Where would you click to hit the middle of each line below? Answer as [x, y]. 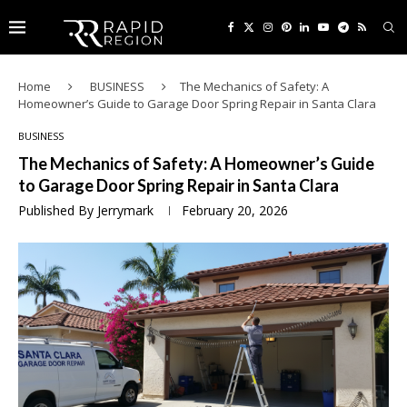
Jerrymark [125, 210]
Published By [58, 210]
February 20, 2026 [235, 210]
